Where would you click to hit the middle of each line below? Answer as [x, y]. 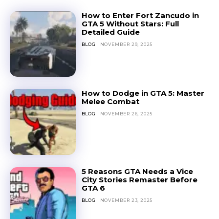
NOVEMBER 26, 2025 [126, 114]
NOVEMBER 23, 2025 [126, 200]
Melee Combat [110, 102]
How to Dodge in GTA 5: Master [143, 93]
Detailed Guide [110, 32]
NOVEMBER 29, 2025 [126, 44]
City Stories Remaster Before [139, 180]
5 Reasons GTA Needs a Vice [137, 172]
